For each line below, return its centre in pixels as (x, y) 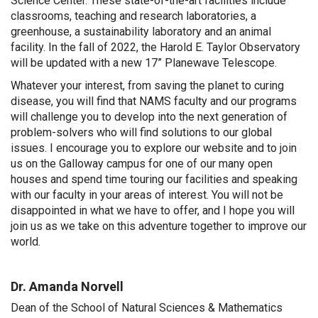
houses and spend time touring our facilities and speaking (154, 179)
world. (26, 242)
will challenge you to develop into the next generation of (149, 117)
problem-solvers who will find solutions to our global (141, 132)
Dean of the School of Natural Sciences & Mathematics (147, 308)
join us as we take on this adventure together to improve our (159, 226)
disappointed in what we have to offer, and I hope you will (153, 210)
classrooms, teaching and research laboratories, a (133, 16)
